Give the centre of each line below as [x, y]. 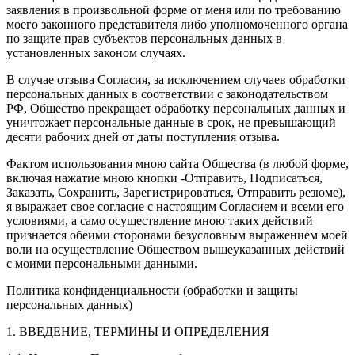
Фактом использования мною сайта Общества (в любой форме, [177, 163]
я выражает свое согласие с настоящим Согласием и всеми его [175, 206]
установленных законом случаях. [96, 52]
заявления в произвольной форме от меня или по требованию [174, 10]
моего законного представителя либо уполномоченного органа [177, 24]
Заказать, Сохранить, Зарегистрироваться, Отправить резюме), [176, 192]
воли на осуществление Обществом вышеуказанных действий [176, 249]
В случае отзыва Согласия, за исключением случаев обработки [176, 79]
